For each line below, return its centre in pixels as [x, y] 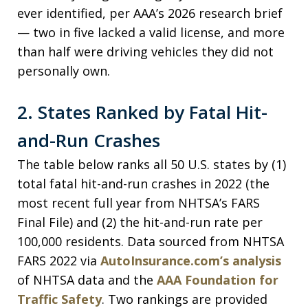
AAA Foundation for [218, 280]
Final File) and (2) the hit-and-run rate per [140, 222]
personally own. [64, 71]
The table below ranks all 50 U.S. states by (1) [152, 164]
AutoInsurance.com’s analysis [191, 261]
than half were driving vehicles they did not [145, 52]
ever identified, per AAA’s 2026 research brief [150, 13]
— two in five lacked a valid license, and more [151, 32]
